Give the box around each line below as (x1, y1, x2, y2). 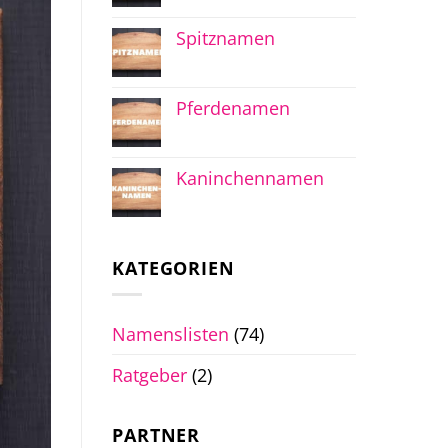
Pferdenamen (176, 96, 290, 121)
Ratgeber (112, 362, 187, 387)
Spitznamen (176, 26, 275, 51)
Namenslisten (112, 321, 229, 346)
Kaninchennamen (176, 166, 324, 191)
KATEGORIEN (112, 255, 235, 280)
